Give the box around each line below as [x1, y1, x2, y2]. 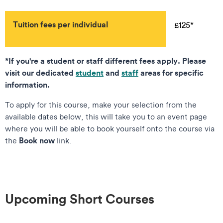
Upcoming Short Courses [5, 190, 154, 208]
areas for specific [138, 67, 204, 78]
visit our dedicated [5, 67, 76, 78]
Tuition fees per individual [13, 19, 108, 30]
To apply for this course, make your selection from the [5, 100, 197, 110]
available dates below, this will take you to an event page [5, 111, 207, 122]
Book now [19, 135, 55, 146]
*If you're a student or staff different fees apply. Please [5, 55, 206, 66]
